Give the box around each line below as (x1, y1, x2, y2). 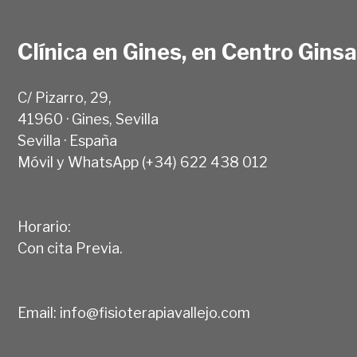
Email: (18, 304, 60, 321)
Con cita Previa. (18, 239, 123, 257)
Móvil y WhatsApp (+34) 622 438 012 (18, 153, 268, 171)
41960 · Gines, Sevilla (18, 110, 159, 127)
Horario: (18, 218, 71, 235)
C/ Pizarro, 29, (18, 88, 112, 106)
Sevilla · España (18, 131, 117, 149)
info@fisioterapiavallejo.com (60, 304, 250, 321)
